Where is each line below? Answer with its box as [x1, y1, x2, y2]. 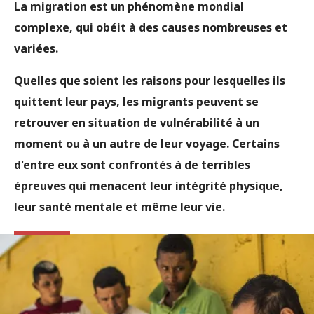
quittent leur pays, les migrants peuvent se [14, 94, 259, 109]
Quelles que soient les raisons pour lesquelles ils [14, 73, 285, 88]
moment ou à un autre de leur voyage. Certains [14, 136, 280, 151]
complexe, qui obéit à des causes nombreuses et [14, 20, 287, 35]
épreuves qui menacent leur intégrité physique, [14, 178, 283, 193]
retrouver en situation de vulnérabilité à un [14, 115, 259, 130]
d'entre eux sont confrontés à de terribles [14, 157, 250, 172]
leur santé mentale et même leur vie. [14, 199, 225, 214]
